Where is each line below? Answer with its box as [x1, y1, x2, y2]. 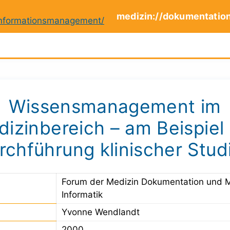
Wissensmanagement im [9, 95, 221, 118]
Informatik [62, 189, 103, 200]
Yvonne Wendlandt [62, 206, 140, 217]
